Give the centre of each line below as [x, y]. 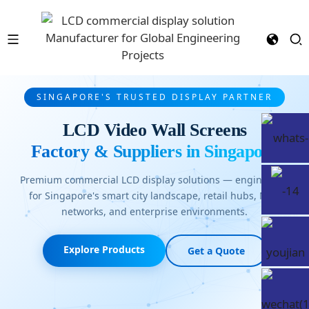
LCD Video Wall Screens [154, 130]
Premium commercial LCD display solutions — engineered [154, 179]
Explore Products [104, 249]
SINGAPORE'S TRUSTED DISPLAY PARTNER [154, 97]
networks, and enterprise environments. [154, 211]
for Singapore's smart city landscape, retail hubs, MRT [154, 195]
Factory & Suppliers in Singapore [154, 151]
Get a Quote [216, 250]
